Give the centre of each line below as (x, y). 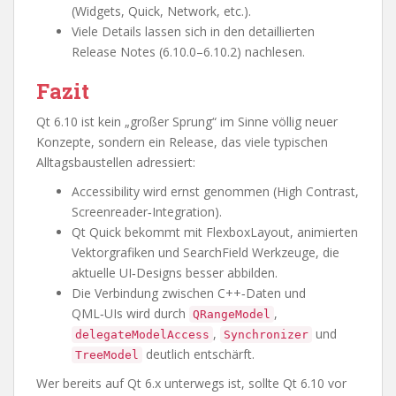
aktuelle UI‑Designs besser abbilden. (175, 273)
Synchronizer (266, 335)
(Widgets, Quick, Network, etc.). (161, 11)
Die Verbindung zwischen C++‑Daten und (189, 293)
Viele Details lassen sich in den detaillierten (193, 31)
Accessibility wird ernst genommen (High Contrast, (215, 191)
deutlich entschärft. (198, 354)
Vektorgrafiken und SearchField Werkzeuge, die (206, 252)
